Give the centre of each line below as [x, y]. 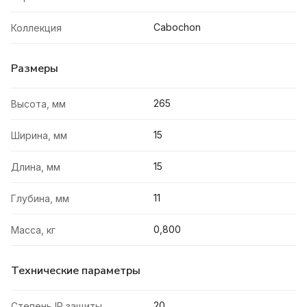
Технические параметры [76, 271]
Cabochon [177, 27]
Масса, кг [33, 230]
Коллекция [36, 28]
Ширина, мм [39, 136]
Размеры [35, 69]
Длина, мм [36, 167]
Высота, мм [38, 104]
